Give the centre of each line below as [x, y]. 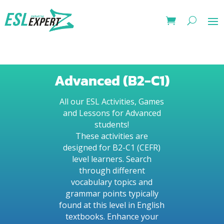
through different [112, 170]
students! [112, 124]
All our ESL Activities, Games [112, 101]
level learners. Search [112, 159]
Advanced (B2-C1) [112, 80]
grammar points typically [112, 193]
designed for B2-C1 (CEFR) [112, 147]
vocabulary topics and [112, 182]
